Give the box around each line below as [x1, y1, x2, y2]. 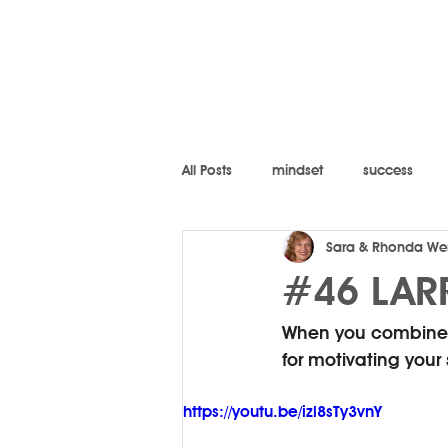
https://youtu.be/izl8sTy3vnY [183, 402, 382, 421]
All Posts [182, 161, 232, 178]
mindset [272, 161, 323, 178]
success [363, 161, 413, 178]
